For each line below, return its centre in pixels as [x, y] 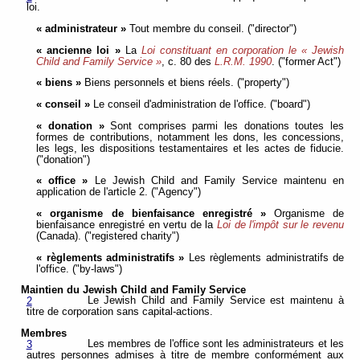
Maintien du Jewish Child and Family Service [134, 290]
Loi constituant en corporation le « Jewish [243, 50]
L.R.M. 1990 [243, 61]
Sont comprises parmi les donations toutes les [227, 126]
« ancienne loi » [81, 50]
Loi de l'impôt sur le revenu [280, 225]
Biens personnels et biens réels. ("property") [187, 83]
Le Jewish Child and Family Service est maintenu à [215, 301]
